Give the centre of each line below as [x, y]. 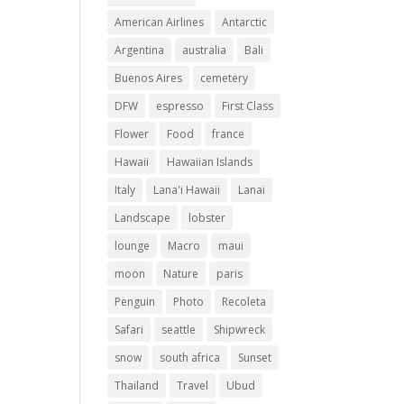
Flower [132, 134]
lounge [133, 246]
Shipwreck [240, 330]
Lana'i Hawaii [187, 190]
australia [205, 50]
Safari [129, 330]
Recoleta [244, 302]
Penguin [135, 302]
